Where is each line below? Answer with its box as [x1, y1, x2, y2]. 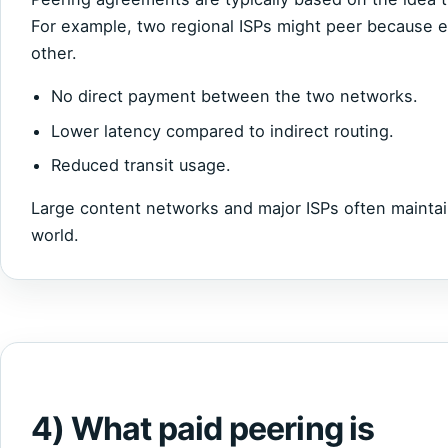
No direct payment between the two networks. [51, 86, 418, 107]
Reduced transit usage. [51, 154, 231, 175]
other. [31, 43, 77, 64]
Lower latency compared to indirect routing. [51, 120, 394, 141]
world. [31, 225, 79, 246]
